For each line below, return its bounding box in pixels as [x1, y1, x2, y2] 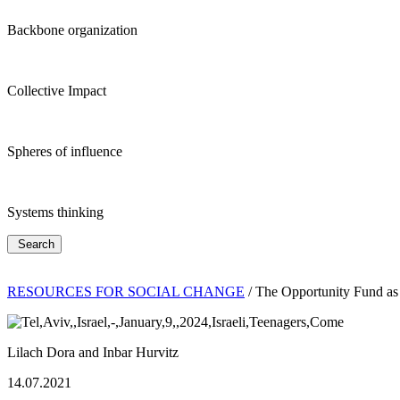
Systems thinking [7, 204, 104, 220]
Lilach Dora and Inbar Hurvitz [7, 344, 179, 360]
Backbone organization [7, 21, 137, 37]
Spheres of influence [7, 143, 122, 159]
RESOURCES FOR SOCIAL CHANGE [7, 283, 245, 299]
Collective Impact [7, 82, 106, 98]
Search [18, 237, 54, 251]
